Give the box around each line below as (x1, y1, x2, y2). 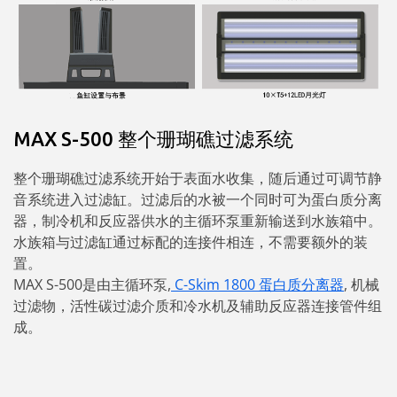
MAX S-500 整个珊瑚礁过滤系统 (13, 128, 293, 151)
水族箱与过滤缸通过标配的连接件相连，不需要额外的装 (13, 232, 368, 253)
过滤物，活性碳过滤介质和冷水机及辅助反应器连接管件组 (13, 296, 382, 316)
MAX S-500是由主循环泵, (13, 275, 171, 295)
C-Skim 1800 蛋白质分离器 (171, 275, 344, 295)
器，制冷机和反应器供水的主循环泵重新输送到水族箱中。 (13, 211, 382, 231)
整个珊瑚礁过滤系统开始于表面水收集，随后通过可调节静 (13, 168, 382, 189)
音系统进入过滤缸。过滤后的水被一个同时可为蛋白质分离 (13, 190, 382, 210)
